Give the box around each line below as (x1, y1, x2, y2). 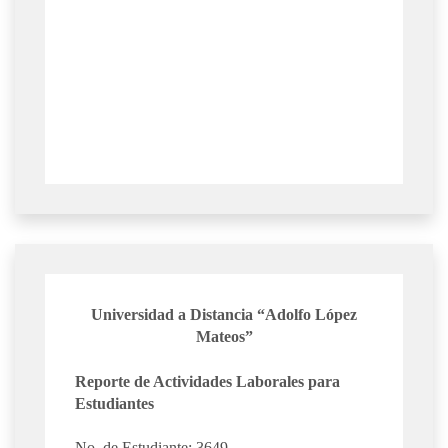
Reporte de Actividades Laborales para (75, 372, 340, 390)
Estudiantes (75, 394, 154, 412)
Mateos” (195, 328, 253, 346)
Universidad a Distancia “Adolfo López (91, 306, 357, 324)
